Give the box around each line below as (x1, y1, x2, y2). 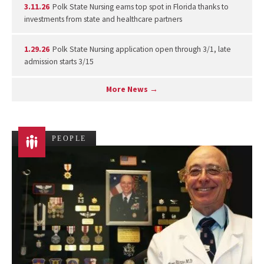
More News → (106, 84, 158, 95)
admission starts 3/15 (24, 56, 94, 67)
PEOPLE (52, 134, 87, 143)
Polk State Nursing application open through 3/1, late (51, 44, 232, 54)
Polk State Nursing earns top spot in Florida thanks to (51, 1, 229, 12)
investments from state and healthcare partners (24, 14, 182, 24)
